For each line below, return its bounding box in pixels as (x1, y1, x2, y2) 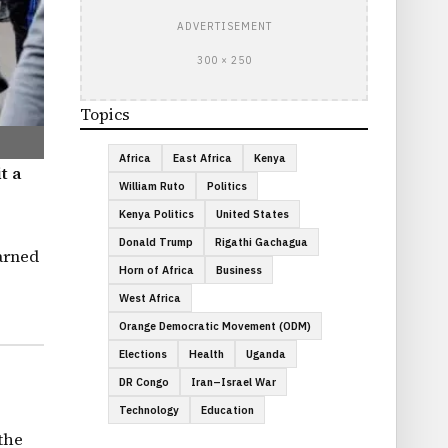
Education (201, 402, 254, 417)
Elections (119, 346, 167, 361)
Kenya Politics (119, 206, 194, 221)
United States (216, 206, 289, 221)
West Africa (119, 290, 181, 305)
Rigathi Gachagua (215, 234, 308, 249)
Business (216, 262, 262, 277)
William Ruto (119, 178, 185, 193)
